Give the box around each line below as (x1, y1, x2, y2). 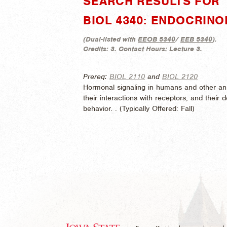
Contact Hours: (119, 44, 169, 53)
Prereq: (83, 71, 109, 81)
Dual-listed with (86, 34, 138, 44)
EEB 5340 (180, 34, 212, 44)
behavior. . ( (83, 103, 122, 113)
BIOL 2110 (109, 71, 145, 81)
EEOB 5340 (138, 34, 175, 44)
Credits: (83, 44, 110, 53)
